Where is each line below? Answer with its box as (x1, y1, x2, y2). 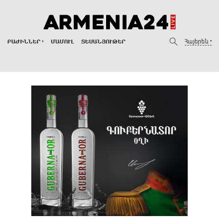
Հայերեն (185, 38, 208, 44)
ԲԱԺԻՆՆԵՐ (7, 38, 41, 44)
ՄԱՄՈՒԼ (51, 38, 74, 44)
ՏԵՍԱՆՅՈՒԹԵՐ (81, 38, 126, 44)
